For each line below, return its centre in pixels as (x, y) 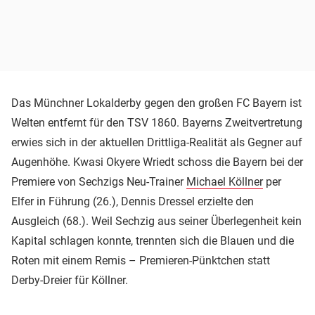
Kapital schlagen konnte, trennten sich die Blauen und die (153, 240)
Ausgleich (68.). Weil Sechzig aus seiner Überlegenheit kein (156, 221)
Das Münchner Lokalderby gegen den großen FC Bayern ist (156, 103)
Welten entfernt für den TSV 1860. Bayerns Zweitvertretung (157, 122)
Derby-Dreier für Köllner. (70, 280)
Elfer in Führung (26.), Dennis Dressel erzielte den (133, 201)
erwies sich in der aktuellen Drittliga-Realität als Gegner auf (157, 142)
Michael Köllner (225, 181)
